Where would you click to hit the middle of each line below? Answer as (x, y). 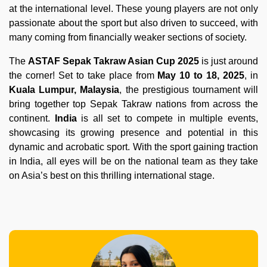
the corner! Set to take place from (83, 75)
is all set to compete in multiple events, (170, 118)
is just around (229, 61)
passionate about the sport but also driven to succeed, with (133, 23)
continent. (32, 118)
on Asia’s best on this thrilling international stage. (112, 175)
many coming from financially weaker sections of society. (128, 37)
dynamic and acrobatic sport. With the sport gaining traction (133, 147)
